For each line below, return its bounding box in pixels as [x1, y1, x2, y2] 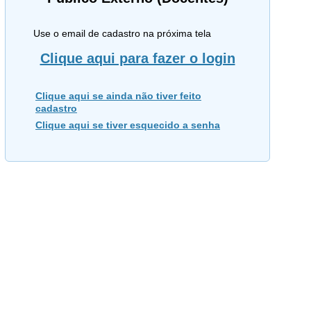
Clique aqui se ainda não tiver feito [35, 90, 201, 101]
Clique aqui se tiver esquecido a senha [35, 119, 220, 131]
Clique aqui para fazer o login [40, 51, 235, 66]
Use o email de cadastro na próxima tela [33, 28, 211, 39]
